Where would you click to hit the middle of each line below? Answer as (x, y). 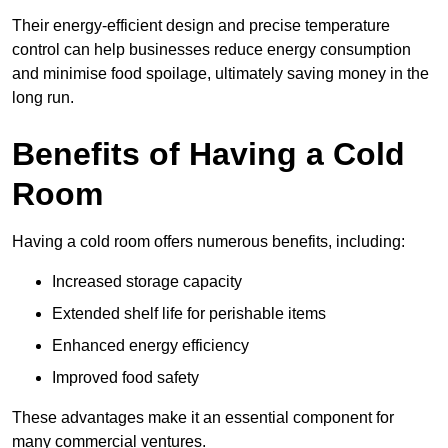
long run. (43, 98)
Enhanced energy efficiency (150, 346)
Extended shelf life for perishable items (189, 314)
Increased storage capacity (147, 282)
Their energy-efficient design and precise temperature (201, 26)
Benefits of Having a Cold (208, 154)
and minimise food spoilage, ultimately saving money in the (220, 74)
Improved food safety (125, 378)
